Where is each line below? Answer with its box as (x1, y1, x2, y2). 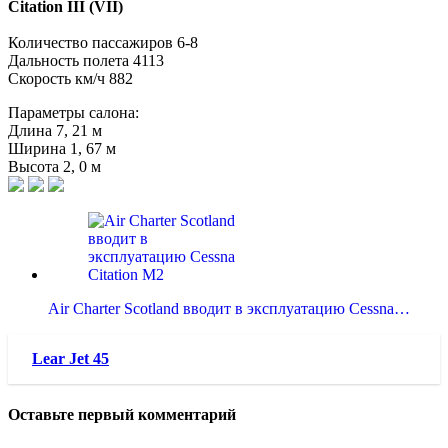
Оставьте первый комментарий (8, 405, 236, 423)
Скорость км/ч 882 (8, 70, 133, 88)
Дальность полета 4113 (8, 52, 164, 70)
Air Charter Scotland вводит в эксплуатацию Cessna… (48, 300, 410, 318)
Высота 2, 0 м (8, 158, 101, 176)
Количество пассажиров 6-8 (8, 34, 198, 52)
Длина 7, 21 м (8, 122, 102, 140)
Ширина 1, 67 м (8, 140, 116, 158)
